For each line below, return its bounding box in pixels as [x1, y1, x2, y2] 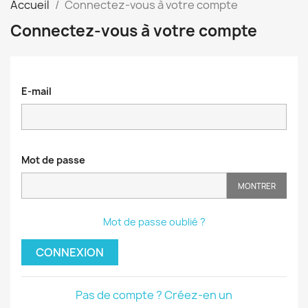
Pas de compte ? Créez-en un [76, 287, 232, 302]
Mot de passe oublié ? [102, 215, 206, 228]
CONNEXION [36, 245, 104, 260]
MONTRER [238, 180, 276, 191]
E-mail [21, 85, 52, 98]
